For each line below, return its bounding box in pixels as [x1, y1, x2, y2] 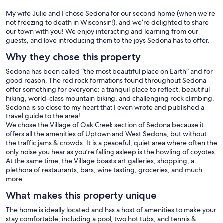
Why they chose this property [6, 51, 141, 63]
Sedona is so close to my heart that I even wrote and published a [6, 103, 204, 112]
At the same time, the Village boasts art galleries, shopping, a [6, 156, 194, 166]
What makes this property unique [6, 189, 157, 202]
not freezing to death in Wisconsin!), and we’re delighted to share [6, 18, 209, 27]
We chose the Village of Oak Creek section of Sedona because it [6, 120, 204, 130]
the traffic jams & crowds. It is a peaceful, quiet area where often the [6, 138, 217, 148]
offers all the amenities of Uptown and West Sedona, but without [6, 129, 207, 139]
